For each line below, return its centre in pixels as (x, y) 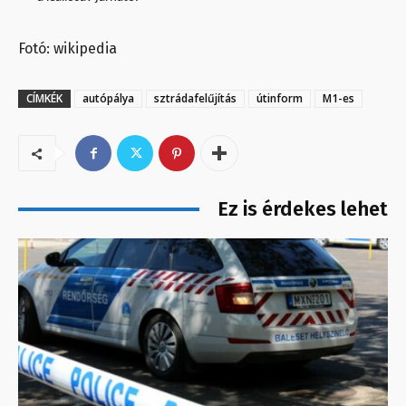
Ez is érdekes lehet (303, 209)
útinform (280, 99)
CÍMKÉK (44, 99)
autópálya (108, 99)
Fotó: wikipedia (68, 49)
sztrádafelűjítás (195, 99)
